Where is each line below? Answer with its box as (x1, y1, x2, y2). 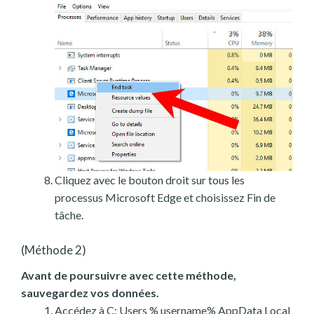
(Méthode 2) (21, 242, 86, 257)
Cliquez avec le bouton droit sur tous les (55, 172, 245, 186)
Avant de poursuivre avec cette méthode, (21, 268, 236, 282)
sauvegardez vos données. (21, 285, 159, 299)
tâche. (55, 207, 83, 221)
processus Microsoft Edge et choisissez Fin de (55, 190, 275, 204)
